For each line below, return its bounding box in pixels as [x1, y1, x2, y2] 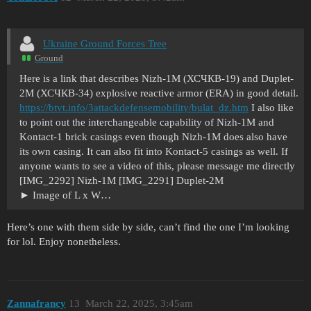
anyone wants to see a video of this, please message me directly [19, 160, 295, 171]
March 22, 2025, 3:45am [85, 298, 193, 310]
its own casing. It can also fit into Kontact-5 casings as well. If [19, 145, 288, 157]
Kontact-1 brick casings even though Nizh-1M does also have [19, 131, 287, 142]
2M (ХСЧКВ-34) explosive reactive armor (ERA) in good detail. [19, 87, 299, 99]
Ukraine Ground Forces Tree [43, 38, 167, 49]
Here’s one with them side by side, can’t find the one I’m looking [7, 221, 289, 233]
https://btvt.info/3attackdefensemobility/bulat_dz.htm [19, 101, 249, 113]
